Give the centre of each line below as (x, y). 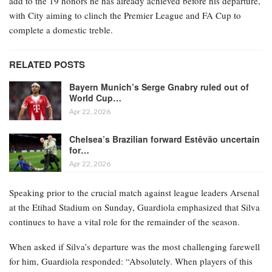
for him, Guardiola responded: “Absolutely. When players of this (131, 261)
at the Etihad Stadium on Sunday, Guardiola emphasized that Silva (134, 207)
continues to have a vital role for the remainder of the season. (124, 222)
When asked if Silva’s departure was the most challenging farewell (134, 247)
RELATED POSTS (47, 65)
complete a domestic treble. (61, 30)
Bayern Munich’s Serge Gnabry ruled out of (159, 87)
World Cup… (95, 98)
